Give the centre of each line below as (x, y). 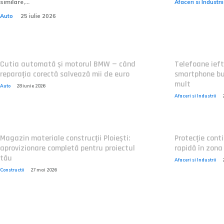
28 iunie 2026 (31, 86)
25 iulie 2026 (38, 16)
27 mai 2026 (43, 170)
